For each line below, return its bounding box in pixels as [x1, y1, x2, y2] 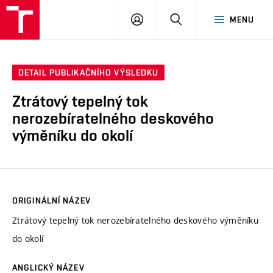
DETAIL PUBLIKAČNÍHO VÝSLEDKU [18, 68, 159, 78]
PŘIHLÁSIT [143, 14, 186, 24]
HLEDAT [182, 14, 214, 24]
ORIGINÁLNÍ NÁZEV [12, 195, 91, 205]
